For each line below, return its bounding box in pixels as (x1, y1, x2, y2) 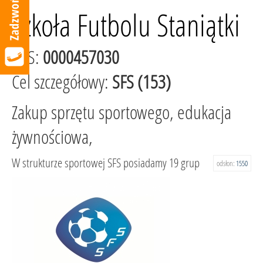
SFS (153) (112, 69, 171, 94)
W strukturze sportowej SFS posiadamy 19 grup (12, 154, 200, 171)
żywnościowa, (12, 124, 93, 149)
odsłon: (217, 159, 236, 168)
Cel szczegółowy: (12, 69, 112, 94)
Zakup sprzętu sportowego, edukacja (12, 100, 231, 124)
